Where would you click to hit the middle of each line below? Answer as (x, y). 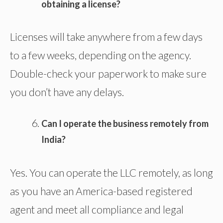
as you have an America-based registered (101, 191)
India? (54, 140)
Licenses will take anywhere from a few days (106, 37)
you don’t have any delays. (67, 92)
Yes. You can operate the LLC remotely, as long (111, 172)
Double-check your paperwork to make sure (108, 74)
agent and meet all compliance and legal (97, 209)
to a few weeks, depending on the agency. (101, 55)
